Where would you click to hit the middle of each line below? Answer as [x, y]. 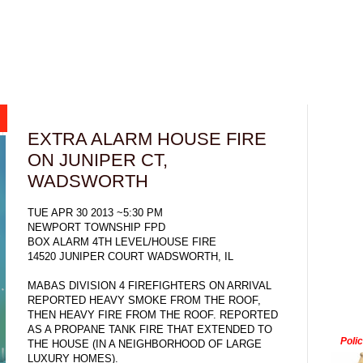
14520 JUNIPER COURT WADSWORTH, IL [130, 256]
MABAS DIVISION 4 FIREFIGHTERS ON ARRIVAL [149, 285]
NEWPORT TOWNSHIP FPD [96, 227]
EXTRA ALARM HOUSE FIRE [147, 139]
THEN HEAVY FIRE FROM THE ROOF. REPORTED [153, 314]
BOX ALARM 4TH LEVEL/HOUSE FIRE [122, 241]
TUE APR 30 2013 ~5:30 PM [95, 212]
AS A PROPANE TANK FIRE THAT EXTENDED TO [150, 329]
